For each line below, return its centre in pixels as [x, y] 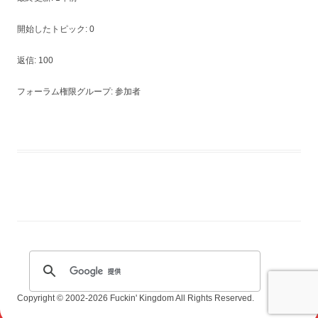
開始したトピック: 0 [56, 29]
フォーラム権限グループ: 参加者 [79, 91]
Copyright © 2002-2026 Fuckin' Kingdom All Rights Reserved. [136, 298]
